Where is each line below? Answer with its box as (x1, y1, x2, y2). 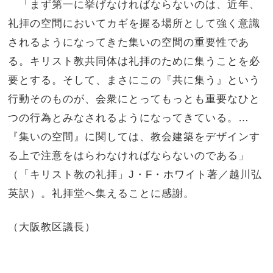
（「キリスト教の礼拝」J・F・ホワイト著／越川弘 (8, 168, 263, 180)
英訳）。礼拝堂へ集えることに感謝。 (8, 187, 195, 199)
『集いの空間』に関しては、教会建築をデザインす (8, 130, 261, 142)
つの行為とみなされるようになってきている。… (8, 112, 250, 123)
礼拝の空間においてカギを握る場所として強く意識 (8, 17, 261, 29)
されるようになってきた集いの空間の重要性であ (8, 36, 250, 48)
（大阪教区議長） (8, 221, 96, 233)
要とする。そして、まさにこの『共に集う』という (8, 74, 261, 85)
